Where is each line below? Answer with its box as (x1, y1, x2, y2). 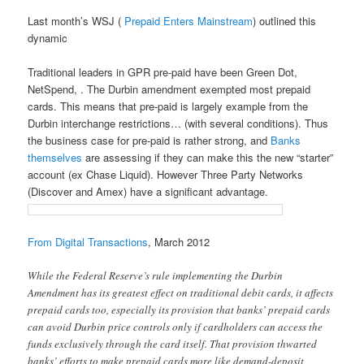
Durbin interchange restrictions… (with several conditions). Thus (28, 115, 329, 132)
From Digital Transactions (28, 233, 149, 249)
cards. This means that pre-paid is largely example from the (28, 98, 309, 115)
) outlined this (253, 13, 317, 29)
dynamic (28, 30, 68, 46)
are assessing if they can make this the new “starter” (82, 149, 334, 166)
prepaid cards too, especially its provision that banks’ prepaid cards (28, 301, 331, 317)
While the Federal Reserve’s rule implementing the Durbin (28, 267, 284, 283)
